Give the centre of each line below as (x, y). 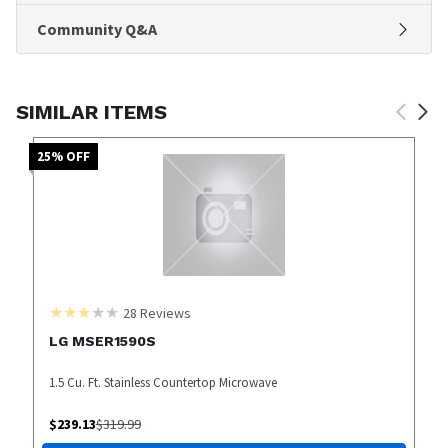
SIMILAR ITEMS (91, 111)
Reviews (163, 312)
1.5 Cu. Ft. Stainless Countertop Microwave (162, 382)
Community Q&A (97, 28)
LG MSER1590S (102, 340)
